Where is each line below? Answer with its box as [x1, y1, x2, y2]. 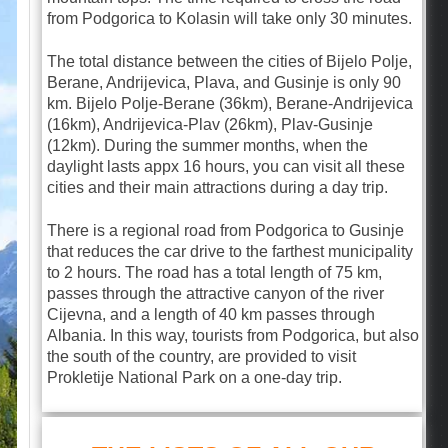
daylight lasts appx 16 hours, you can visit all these [47, 158, 405, 175]
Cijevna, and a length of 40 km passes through [47, 306, 375, 323]
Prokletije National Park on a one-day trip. [47, 369, 342, 386]
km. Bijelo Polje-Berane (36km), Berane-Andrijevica [47, 95, 413, 112]
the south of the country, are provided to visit [47, 348, 356, 365]
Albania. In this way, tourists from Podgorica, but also [47, 327, 419, 344]
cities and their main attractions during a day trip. [47, 179, 388, 196]
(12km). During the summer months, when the [47, 137, 368, 154]
